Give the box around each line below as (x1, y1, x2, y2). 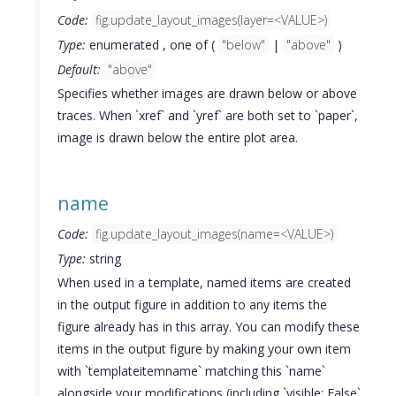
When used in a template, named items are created (57, 274, 351, 291)
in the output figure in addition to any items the (57, 296, 327, 313)
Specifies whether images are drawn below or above (57, 85, 357, 102)
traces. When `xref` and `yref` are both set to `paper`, (57, 107, 358, 124)
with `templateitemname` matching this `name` (57, 362, 325, 379)
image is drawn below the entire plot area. (57, 129, 298, 146)
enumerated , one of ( (86, 36, 218, 53)
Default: (57, 61, 101, 78)
